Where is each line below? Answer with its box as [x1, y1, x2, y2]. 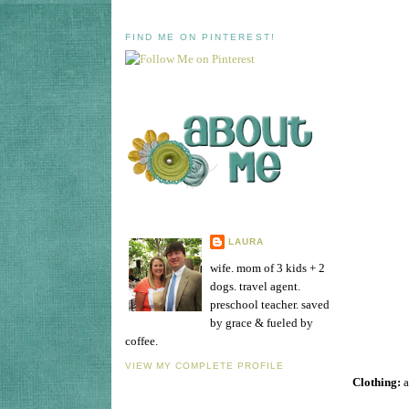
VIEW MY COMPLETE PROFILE [125, 361, 285, 372]
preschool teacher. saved [210, 297, 330, 311]
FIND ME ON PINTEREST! [125, 31, 276, 42]
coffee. [125, 333, 158, 348]
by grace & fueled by [210, 315, 313, 330]
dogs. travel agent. [210, 278, 300, 293]
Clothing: [352, 375, 404, 390]
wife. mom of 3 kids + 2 [210, 260, 325, 275]
